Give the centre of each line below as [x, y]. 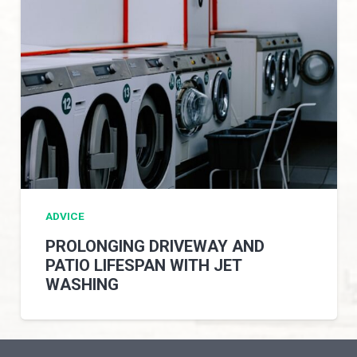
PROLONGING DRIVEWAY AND [155, 246]
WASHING [82, 284]
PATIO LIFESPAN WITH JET [144, 265]
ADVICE [65, 216]
